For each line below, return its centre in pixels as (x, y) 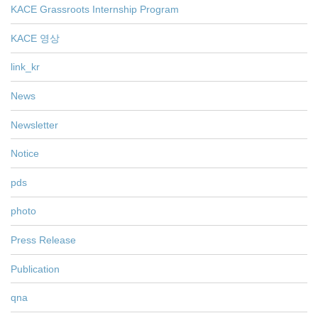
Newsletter (34, 125)
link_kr (25, 67)
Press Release (43, 240)
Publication (35, 269)
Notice (25, 154)
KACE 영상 (35, 38)
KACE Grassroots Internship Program (95, 10)
